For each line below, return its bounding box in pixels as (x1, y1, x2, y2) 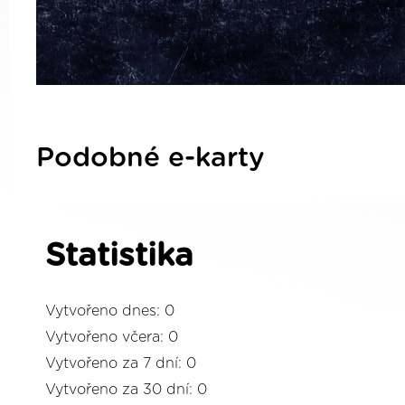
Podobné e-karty (36, 144, 265, 172)
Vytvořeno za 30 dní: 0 (45, 381, 207, 397)
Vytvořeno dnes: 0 (45, 303, 174, 318)
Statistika (45, 240, 193, 272)
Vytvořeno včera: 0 (45, 329, 178, 344)
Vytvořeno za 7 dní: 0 (45, 355, 196, 371)
